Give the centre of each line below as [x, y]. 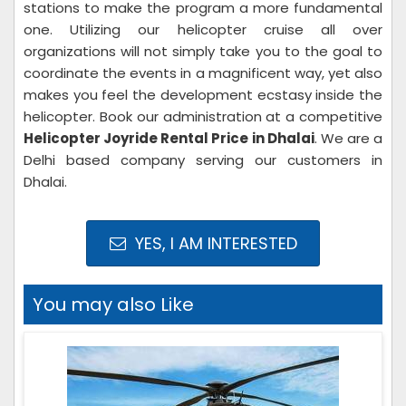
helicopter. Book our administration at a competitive [203, 116]
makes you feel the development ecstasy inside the [203, 95]
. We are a [348, 138]
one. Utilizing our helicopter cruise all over [203, 29]
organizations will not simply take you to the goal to [203, 51]
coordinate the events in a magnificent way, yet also [203, 73]
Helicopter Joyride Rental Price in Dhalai [169, 138]
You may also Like [113, 304]
